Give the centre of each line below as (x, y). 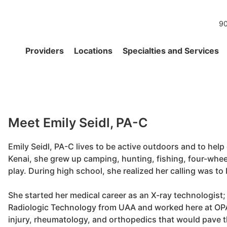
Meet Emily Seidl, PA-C (78, 123)
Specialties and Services (171, 51)
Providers (45, 51)
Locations (93, 51)
